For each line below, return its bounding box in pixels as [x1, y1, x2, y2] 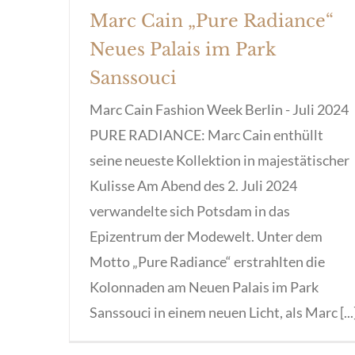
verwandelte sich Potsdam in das [90, 201, 290, 219]
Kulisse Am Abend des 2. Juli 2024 [90, 176, 297, 194]
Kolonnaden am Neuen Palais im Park [90, 277, 319, 296]
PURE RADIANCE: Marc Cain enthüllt [90, 125, 323, 143]
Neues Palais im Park [90, 38, 277, 60]
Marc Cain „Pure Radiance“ [90, 10, 334, 32]
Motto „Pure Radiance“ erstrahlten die [90, 252, 325, 270]
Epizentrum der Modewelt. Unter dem [90, 227, 323, 245]
